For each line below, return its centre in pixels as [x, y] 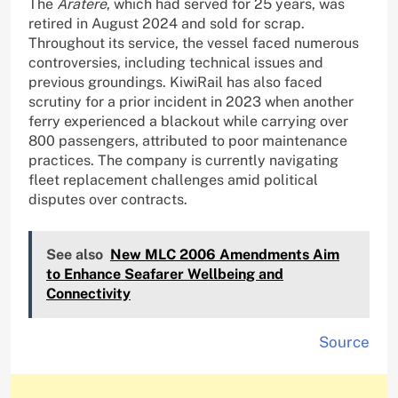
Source [344, 342]
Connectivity [88, 293]
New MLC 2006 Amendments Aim [225, 254]
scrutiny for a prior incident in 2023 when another [191, 101]
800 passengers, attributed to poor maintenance [188, 140]
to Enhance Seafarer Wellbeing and [165, 274]
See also [75, 254]
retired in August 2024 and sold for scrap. [167, 23]
